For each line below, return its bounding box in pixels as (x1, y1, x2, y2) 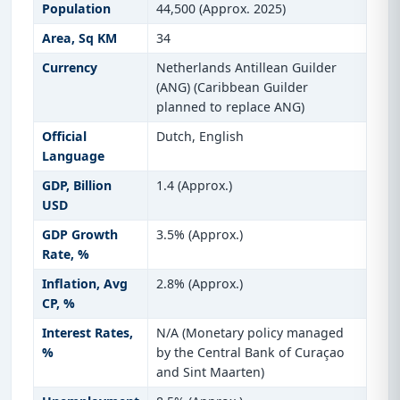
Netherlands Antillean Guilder (155, 59, 337, 77)
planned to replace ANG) (155, 98, 304, 116)
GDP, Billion (41, 177, 112, 195)
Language (41, 147, 104, 165)
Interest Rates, (41, 324, 133, 342)
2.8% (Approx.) (155, 275, 243, 293)
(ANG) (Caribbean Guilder (155, 79, 308, 96)
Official (41, 128, 87, 146)
